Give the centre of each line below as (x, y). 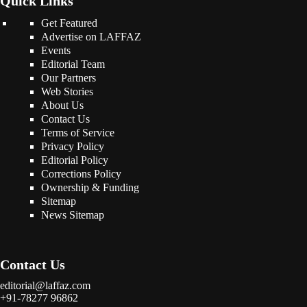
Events (56, 50)
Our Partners (69, 78)
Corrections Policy (81, 174)
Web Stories (67, 91)
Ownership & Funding (90, 187)
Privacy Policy (73, 146)
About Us (62, 105)
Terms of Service (78, 133)
